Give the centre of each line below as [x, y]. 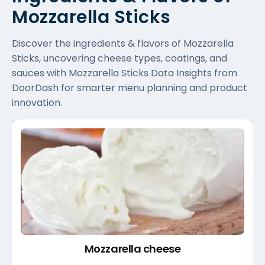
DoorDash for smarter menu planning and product [130, 88]
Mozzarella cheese [132, 248]
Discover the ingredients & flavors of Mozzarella [123, 43]
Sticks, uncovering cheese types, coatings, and [119, 58]
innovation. [37, 102]
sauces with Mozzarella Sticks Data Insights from [125, 73]
